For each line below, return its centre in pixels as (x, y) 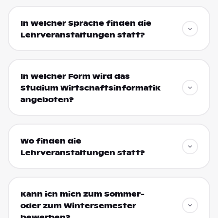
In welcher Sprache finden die (86, 23)
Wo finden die (51, 141)
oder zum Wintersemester (78, 206)
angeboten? (47, 100)
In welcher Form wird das (75, 76)
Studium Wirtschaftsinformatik (90, 88)
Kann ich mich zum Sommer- (82, 194)
